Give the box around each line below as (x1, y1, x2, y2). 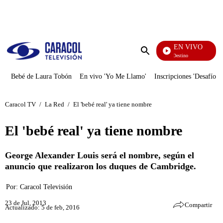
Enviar (145, 56, 166, 65)
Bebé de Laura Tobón (11, 73, 72, 80)
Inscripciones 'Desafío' (154, 73, 218, 80)
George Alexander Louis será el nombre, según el (5, 150, 194, 160)
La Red (45, 100, 64, 108)
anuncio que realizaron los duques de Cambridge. (5, 161, 196, 171)
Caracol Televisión (20, 183, 72, 191)
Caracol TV (5, 100, 36, 108)
